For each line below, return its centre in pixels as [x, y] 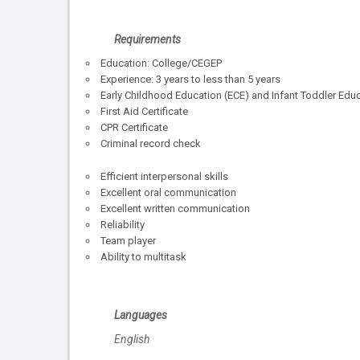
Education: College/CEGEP [161, 63]
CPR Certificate [134, 127]
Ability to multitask [143, 257]
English [132, 339]
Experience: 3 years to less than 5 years [190, 79]
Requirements [147, 39]
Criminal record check [151, 143]
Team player [128, 241]
